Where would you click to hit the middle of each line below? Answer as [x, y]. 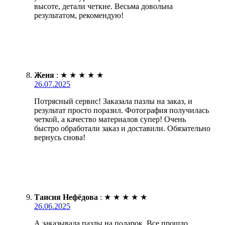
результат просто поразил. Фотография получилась [122, 110]
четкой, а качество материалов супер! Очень [110, 119]
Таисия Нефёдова [66, 197]
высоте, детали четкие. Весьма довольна [103, 6]
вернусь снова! [60, 137]
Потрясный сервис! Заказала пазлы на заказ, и [113, 101]
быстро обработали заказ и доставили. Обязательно [122, 128]
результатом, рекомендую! [79, 15]
